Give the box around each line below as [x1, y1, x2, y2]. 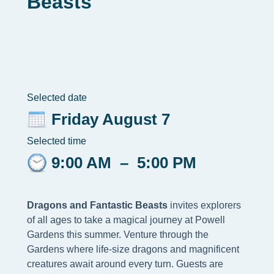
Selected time [27, 136, 86, 147]
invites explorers [168, 200, 241, 211]
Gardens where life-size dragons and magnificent [27, 244, 239, 255]
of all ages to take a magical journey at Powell [27, 215, 225, 226]
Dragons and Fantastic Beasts [27, 200, 168, 211]
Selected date [27, 92, 87, 103]
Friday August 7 [51, 110, 170, 129]
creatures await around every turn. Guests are [27, 259, 223, 270]
